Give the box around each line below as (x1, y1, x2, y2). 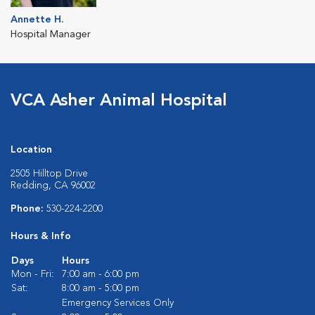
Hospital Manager (11, 29, 91, 39)
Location (11, 144, 52, 155)
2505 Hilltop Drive (11, 168, 88, 179)
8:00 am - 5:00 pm (62, 283, 139, 293)
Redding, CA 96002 (11, 180, 96, 191)
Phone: (11, 203, 46, 214)
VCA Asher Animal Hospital (11, 92, 227, 110)
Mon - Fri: (11, 269, 54, 279)
